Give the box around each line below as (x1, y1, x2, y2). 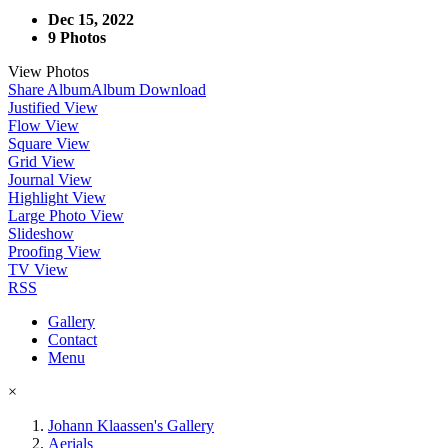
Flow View (8, 116, 79, 134)
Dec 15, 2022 (48, 10, 134, 28)
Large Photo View (8, 206, 124, 224)
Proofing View (8, 242, 101, 260)
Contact (48, 330, 97, 348)
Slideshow (8, 224, 74, 242)
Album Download (91, 80, 206, 98)
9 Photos (48, 28, 106, 46)
